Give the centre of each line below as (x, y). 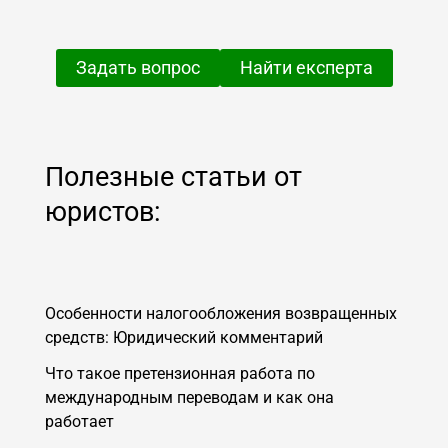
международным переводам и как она (189, 398)
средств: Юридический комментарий (183, 338)
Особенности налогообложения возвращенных (220, 314)
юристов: (102, 211)
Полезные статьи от (173, 176)
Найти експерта (306, 67)
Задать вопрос (137, 67)
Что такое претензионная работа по (179, 374)
